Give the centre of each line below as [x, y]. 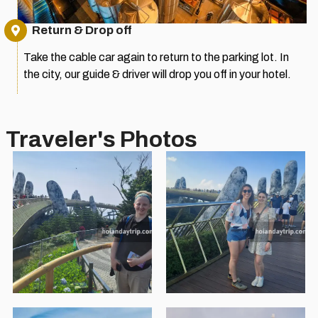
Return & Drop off [82, 31]
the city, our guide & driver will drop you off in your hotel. [157, 75]
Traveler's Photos [102, 139]
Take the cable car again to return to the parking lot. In [156, 57]
